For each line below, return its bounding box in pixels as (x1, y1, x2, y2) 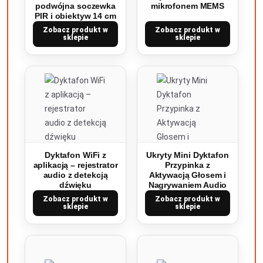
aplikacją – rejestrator (33, 160, 118, 170)
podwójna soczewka (35, 1, 116, 11)
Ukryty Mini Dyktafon (146, 150, 229, 160)
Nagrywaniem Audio (148, 180, 227, 190)
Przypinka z (165, 160, 210, 170)
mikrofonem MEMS (151, 1, 224, 11)
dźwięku (59, 180, 92, 190)
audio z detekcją (43, 170, 108, 180)
